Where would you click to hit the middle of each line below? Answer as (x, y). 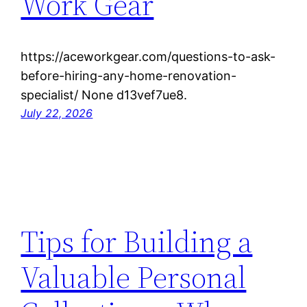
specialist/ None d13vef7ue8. (104, 95)
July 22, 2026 (57, 113)
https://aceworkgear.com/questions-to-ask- (148, 57)
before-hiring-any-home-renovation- (129, 76)
